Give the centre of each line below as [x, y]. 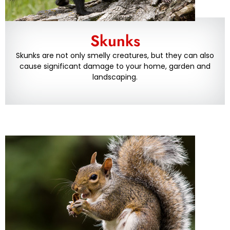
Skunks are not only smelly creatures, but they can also [115, 56]
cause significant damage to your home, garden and [115, 66]
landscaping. [115, 77]
